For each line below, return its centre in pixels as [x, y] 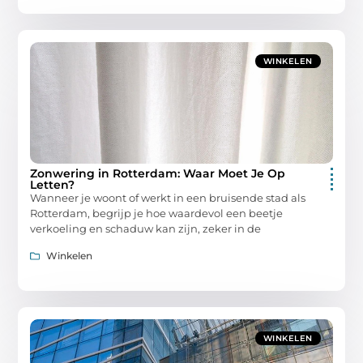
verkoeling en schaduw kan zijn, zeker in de [146, 229]
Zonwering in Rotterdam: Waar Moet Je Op [158, 174]
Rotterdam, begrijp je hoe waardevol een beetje [157, 214]
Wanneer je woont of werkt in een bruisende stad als [168, 198]
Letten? [53, 185]
